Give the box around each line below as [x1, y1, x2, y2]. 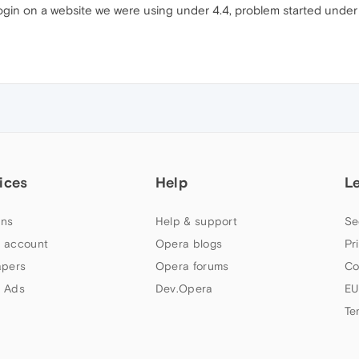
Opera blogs [155, 237, 223, 250]
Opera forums [155, 260, 229, 272]
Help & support [155, 215, 238, 228]
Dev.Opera [155, 282, 213, 295]
